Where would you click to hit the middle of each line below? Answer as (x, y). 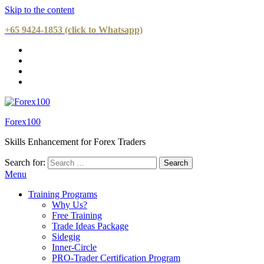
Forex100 (23, 122)
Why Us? (70, 205)
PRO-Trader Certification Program (116, 258)
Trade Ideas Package (90, 226)
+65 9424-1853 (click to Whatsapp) (74, 30)
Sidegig (66, 237)
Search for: (25, 162)
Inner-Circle (74, 247)
